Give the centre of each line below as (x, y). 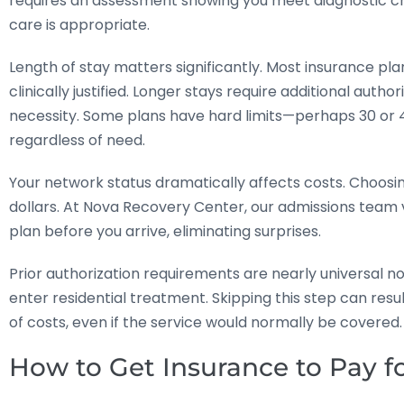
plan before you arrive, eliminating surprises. (165, 231)
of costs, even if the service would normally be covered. (206, 322)
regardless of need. (77, 140)
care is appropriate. (79, 24)
